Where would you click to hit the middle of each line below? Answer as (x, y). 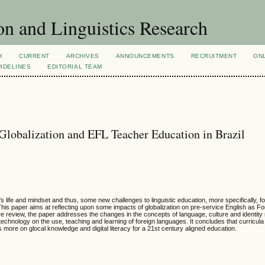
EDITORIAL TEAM (75, 67)
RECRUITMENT (214, 56)
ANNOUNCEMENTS (145, 56)
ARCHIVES (83, 56)
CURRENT (34, 56)
